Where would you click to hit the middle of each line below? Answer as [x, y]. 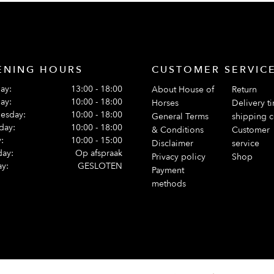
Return [244, 90]
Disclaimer [172, 143]
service [245, 143]
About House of [183, 90]
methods [169, 184]
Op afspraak [99, 153]
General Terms [180, 117]
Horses [165, 103]
